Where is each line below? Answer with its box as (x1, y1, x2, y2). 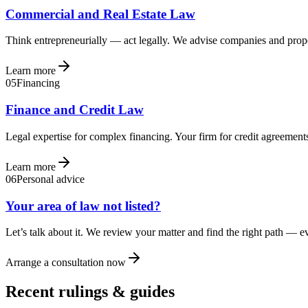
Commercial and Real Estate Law (5, 6, 195, 21)
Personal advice (16, 173, 85, 185)
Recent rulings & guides (5, 283, 175, 301)
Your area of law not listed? (5, 198, 161, 213)
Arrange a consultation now (5, 256, 126, 269)
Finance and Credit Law (5, 102, 144, 118)
